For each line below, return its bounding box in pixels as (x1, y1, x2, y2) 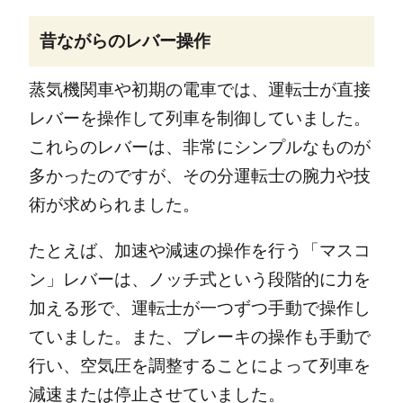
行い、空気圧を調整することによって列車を (28, 355, 371, 375)
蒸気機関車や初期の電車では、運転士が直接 (28, 79, 371, 99)
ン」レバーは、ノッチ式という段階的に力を (28, 269, 371, 289)
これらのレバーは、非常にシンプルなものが (28, 137, 371, 157)
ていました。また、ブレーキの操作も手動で (28, 327, 371, 346)
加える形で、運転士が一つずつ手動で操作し (28, 298, 371, 318)
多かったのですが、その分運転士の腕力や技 (28, 166, 371, 185)
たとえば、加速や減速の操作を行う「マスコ (28, 240, 371, 260)
